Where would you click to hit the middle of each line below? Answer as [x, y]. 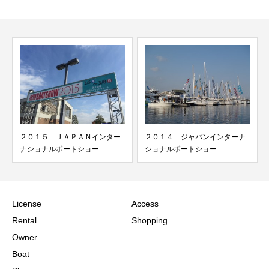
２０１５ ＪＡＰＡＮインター [70, 137]
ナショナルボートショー [59, 149]
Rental [24, 221]
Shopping [149, 221]
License [27, 204]
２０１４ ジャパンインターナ [195, 137]
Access [145, 204]
